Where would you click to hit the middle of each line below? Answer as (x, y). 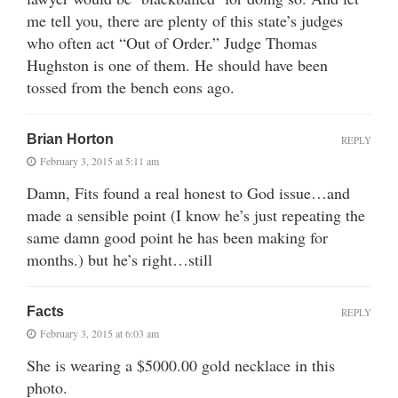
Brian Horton (70, 139)
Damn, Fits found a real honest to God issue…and (188, 192)
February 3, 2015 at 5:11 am (99, 160)
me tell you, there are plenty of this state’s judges (185, 20)
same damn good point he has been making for (177, 237)
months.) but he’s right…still (119, 259)
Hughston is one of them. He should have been (177, 64)
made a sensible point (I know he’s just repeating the (196, 215)
